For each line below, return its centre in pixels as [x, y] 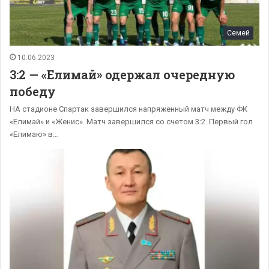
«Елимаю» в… [34, 134]
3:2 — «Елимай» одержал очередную [122, 75]
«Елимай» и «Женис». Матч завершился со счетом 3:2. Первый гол [131, 122]
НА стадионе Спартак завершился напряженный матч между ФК [128, 109]
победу [33, 92]
